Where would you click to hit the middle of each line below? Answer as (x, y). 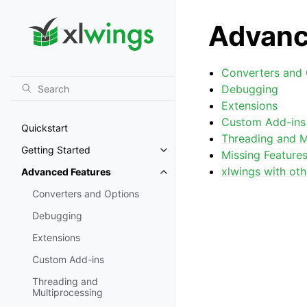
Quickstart (45, 128)
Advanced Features (66, 172)
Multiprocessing (67, 293)
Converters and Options (86, 194)
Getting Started (56, 150)
